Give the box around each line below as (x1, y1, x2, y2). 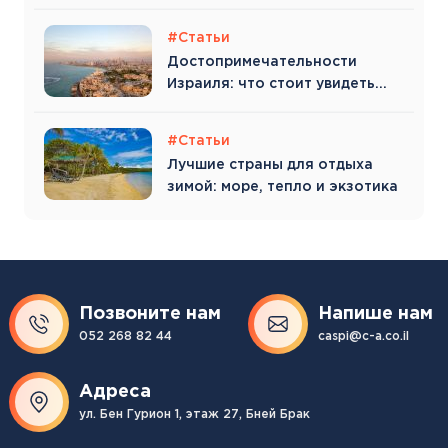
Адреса (79, 384, 151, 401)
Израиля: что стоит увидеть (167, 77, 375, 90)
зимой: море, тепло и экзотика (167, 181, 398, 194)
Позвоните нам (79, 306, 221, 323)
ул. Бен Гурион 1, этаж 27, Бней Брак (79, 409, 310, 421)
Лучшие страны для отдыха (167, 159, 373, 172)
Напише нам (318, 306, 433, 323)
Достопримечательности (167, 55, 357, 68)
